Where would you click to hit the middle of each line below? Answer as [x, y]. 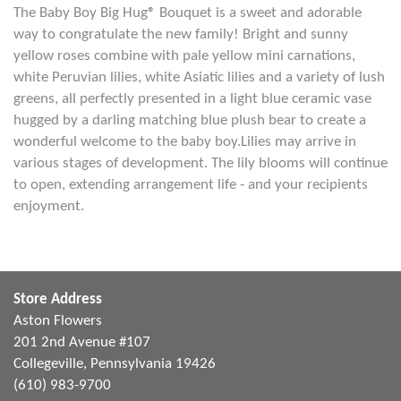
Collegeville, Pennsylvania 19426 [115, 364]
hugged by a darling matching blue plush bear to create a [190, 120]
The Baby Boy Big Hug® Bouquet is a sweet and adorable [188, 13]
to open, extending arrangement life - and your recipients [191, 185]
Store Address [58, 299]
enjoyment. [49, 206]
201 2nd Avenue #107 [82, 342]
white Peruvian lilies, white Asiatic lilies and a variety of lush [199, 77]
